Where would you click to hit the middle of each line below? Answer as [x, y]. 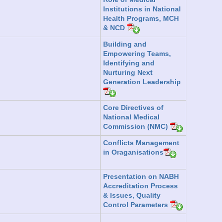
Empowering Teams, [137, 53]
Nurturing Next [128, 72]
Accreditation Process [140, 186]
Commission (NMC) [137, 127]
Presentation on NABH [141, 176]
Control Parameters [137, 205]
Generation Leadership [142, 82]
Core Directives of [133, 107]
